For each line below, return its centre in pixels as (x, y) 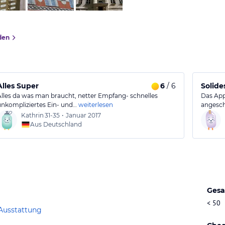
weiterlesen (96, 105)
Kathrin (33, 115)
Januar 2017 (84, 115)
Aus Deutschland (56, 124)
